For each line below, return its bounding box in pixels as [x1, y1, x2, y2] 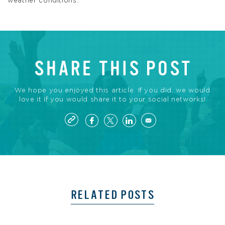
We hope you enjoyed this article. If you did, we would [15, 87, 210, 94]
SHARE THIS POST [33, 57, 192, 81]
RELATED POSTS [70, 188, 155, 202]
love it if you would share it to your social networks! [19, 96, 206, 103]
